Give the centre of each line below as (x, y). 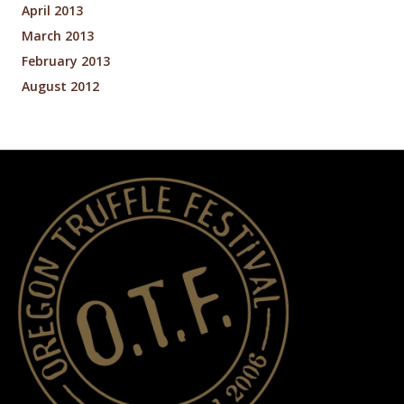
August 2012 (60, 87)
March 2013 (58, 36)
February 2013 (66, 61)
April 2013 (52, 11)
